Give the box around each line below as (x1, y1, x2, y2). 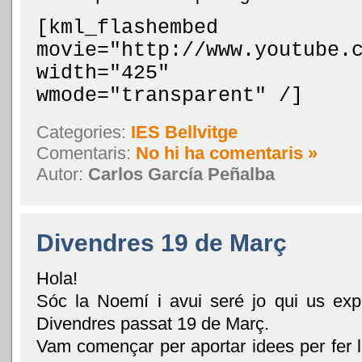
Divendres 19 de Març (36, 229, 287, 256)
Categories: (36, 121, 131, 142)
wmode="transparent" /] (36, 84, 303, 107)
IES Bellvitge (131, 121, 238, 142)
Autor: (36, 163, 88, 184)
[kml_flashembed (36, 16, 218, 40)
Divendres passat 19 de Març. (36, 313, 269, 334)
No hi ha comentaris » (136, 142, 318, 163)
